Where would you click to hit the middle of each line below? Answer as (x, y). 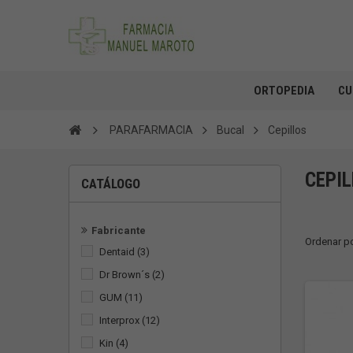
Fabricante (119, 230)
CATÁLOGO (111, 184)
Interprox (119, 320)
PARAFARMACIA (151, 130)
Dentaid (117, 252)
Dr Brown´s (124, 275)
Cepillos (287, 130)
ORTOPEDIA (284, 91)
